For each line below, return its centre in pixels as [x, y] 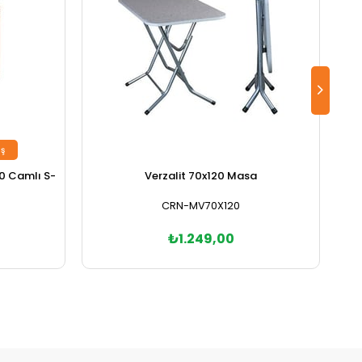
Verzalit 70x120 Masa [201, 176]
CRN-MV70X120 [201, 206]
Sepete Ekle [201, 291]
